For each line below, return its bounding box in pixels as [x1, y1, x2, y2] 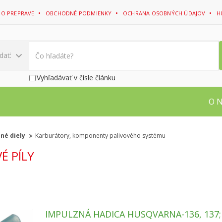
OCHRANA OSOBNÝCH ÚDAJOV [123, 9, 207, 17]
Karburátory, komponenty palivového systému [35, 131, 166, 140]
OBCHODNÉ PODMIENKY [46, 9, 113, 17]
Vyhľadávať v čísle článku [36, 73, 115, 82]
